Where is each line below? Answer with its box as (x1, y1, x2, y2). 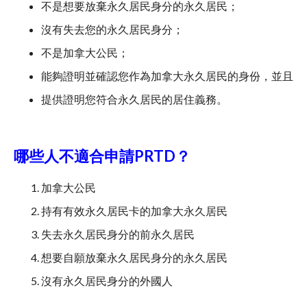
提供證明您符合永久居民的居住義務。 (41, 93, 228, 106)
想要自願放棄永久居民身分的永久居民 (41, 251, 228, 264)
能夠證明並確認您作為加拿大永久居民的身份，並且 (41, 69, 293, 82)
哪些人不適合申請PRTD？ (14, 147, 191, 165)
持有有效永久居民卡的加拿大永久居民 (41, 204, 228, 217)
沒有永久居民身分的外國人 (41, 274, 173, 287)
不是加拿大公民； (41, 46, 129, 59)
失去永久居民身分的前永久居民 (41, 228, 195, 241)
